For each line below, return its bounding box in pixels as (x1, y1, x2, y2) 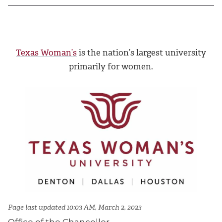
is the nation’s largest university (77, 47, 206, 58)
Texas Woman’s (16, 47, 77, 58)
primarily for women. (69, 60, 153, 72)
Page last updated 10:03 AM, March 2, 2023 (8, 203, 143, 213)
